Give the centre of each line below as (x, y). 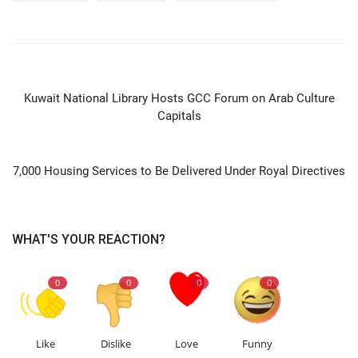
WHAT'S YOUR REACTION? (89, 240)
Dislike (116, 344)
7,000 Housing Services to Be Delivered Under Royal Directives (179, 171)
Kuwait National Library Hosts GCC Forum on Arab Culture (179, 99)
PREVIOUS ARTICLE (187, 73)
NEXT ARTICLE (171, 145)
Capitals (179, 116)
